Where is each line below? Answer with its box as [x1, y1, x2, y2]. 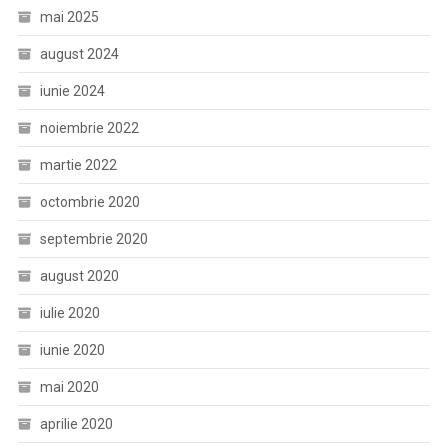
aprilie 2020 [39, 416, 113, 433]
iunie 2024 [39, 83, 105, 100]
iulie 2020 [39, 305, 100, 322]
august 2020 [39, 268, 119, 285]
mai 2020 [39, 379, 99, 396]
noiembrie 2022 [39, 120, 139, 137]
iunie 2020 [39, 342, 105, 359]
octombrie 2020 [39, 194, 140, 211]
